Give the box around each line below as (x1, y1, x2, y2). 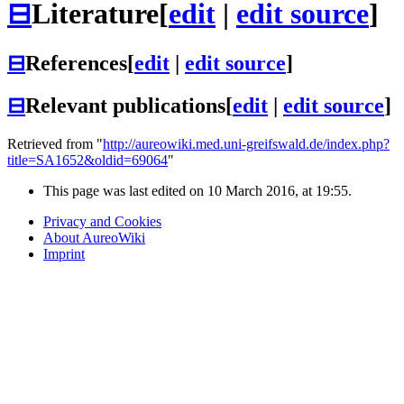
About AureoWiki (43, 230, 145, 246)
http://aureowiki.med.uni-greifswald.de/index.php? (103, 136, 390, 152)
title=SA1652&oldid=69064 (7, 152, 168, 169)
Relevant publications (25, 94, 225, 118)
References (25, 50, 127, 75)
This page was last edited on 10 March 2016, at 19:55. (43, 183, 352, 199)
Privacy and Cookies (43, 214, 161, 230)
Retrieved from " (7, 136, 103, 152)
